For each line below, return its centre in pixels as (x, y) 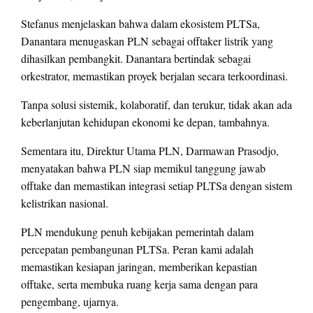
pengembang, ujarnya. (70, 301)
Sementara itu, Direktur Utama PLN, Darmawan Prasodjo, (150, 150)
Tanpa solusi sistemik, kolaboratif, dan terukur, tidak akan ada (156, 104)
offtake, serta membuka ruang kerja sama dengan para (139, 284)
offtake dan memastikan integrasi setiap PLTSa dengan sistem (156, 185)
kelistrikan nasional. (65, 203)
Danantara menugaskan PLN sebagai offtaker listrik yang (147, 41)
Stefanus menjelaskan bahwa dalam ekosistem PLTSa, (140, 23)
